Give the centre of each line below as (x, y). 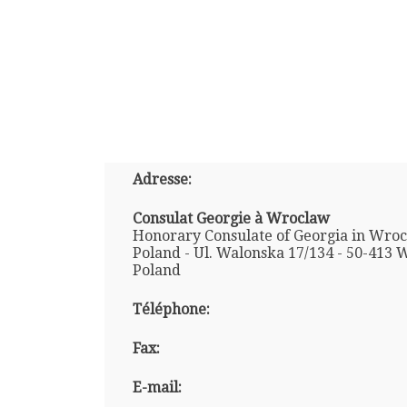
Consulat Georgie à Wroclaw (231, 218)
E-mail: (157, 387)
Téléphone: (171, 309)
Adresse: (162, 179)
